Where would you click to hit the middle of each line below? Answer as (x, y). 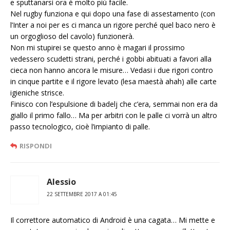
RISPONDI (36, 146)
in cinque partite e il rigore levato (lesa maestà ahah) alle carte (113, 82)
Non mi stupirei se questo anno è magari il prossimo (98, 48)
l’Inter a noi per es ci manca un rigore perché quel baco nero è (113, 25)
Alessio (61, 182)
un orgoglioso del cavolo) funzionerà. (72, 36)
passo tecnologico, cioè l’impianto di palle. (80, 127)
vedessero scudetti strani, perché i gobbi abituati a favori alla (111, 59)
